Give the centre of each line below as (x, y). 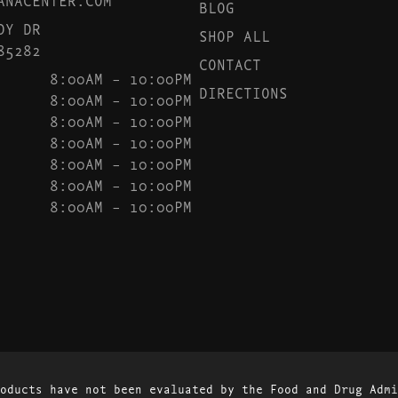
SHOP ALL (235, 35)
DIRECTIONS (243, 92)
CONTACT (230, 64)
